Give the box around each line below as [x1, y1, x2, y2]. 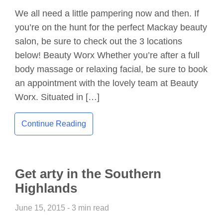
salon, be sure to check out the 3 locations [15, 36, 182, 47]
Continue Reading [21, 119, 86, 128]
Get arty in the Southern [15, 166, 161, 181]
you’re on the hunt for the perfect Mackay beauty [15, 22, 207, 33]
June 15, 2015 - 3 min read [15, 203, 109, 212]
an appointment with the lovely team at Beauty [15, 78, 198, 89]
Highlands [15, 181, 77, 195]
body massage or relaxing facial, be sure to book [15, 64, 208, 75]
